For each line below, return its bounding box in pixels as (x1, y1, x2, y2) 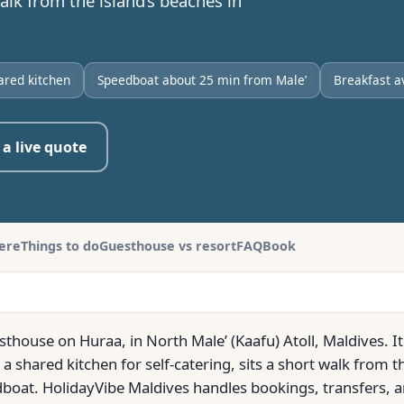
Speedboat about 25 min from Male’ (97, 71, 307, 88)
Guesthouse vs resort (99, 237, 236, 254)
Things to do (21, 237, 99, 254)
